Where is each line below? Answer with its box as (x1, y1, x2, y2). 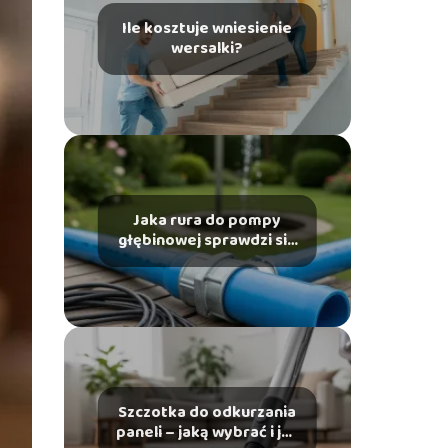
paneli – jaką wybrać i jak (115, 420, 299, 445)
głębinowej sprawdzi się (118, 228, 297, 253)
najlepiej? (170, 248, 244, 273)
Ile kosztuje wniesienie (122, 16, 293, 41)
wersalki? (171, 36, 244, 61)
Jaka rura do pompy (133, 208, 282, 233)
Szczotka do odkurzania (118, 400, 297, 425)
